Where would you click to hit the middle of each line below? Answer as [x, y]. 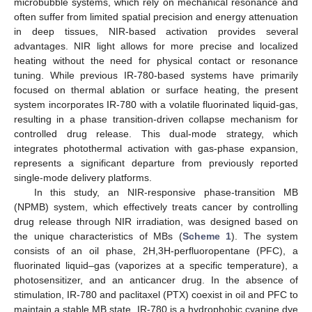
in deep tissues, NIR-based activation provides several [156, 31]
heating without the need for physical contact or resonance [156, 60]
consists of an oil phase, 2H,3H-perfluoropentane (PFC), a [156, 250]
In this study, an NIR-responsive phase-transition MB [166, 192]
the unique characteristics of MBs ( [98, 236]
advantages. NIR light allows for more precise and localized [156, 46]
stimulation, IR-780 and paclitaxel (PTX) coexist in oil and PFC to [156, 294]
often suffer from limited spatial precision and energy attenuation [156, 16]
